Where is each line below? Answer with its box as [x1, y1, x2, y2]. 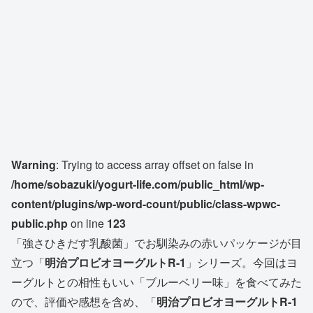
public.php [11, 215, 68, 232]
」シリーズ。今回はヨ [186, 254, 298, 271]
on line [68, 215, 107, 232]
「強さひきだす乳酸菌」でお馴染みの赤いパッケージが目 [11, 235, 302, 252]
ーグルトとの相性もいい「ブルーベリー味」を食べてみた [11, 274, 302, 291]
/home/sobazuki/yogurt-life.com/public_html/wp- [11, 176, 264, 193]
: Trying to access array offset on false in [56, 156, 254, 173]
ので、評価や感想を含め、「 [11, 293, 156, 310]
